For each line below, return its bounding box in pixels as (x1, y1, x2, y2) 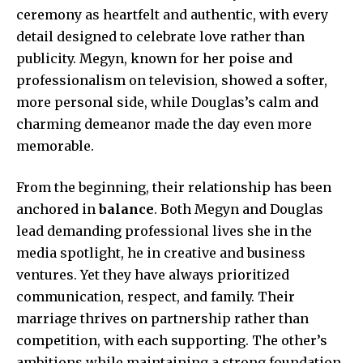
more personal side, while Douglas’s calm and (16, 93, 318, 110)
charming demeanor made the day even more (16, 115, 312, 132)
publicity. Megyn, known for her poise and (16, 49, 293, 66)
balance (99, 200, 154, 217)
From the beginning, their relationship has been (16, 178, 331, 195)
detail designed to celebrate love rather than (16, 28, 305, 45)
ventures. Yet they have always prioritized (16, 266, 289, 283)
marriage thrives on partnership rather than (16, 310, 309, 327)
